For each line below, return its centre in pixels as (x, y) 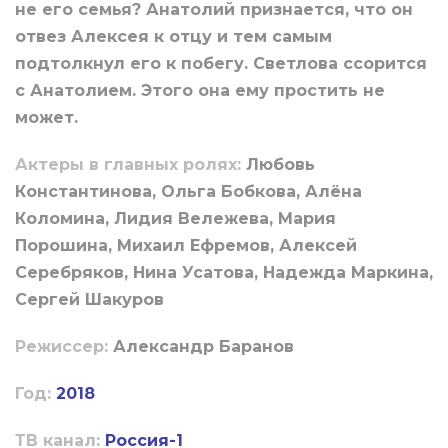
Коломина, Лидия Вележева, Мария (175, 219)
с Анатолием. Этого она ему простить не (200, 91)
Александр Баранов (203, 347)
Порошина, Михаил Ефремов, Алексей (186, 246)
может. (46, 118)
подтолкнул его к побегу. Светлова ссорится (221, 64)
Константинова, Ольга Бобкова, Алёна (188, 192)
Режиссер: (64, 347)
